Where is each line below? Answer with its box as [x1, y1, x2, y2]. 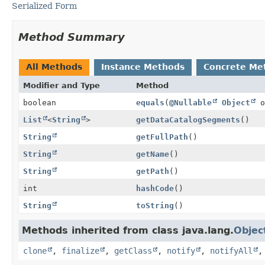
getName [135, 149, 169, 159]
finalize [62, 245, 99, 256]
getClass [114, 245, 152, 256]
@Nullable [169, 98, 212, 107]
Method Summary [18, 30, 125, 43]
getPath [135, 166, 169, 176]
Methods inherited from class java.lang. [22, 224, 234, 236]
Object [221, 98, 250, 107]
